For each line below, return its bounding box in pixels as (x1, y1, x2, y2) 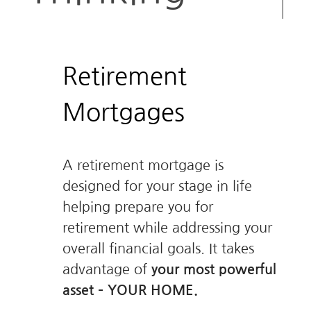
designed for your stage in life (62, 179, 252, 193)
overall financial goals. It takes (62, 242, 254, 255)
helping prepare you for (62, 200, 213, 214)
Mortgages (62, 100, 185, 124)
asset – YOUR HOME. (62, 283, 198, 297)
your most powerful (151, 262, 276, 276)
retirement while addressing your (62, 221, 272, 235)
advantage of (62, 262, 151, 276)
